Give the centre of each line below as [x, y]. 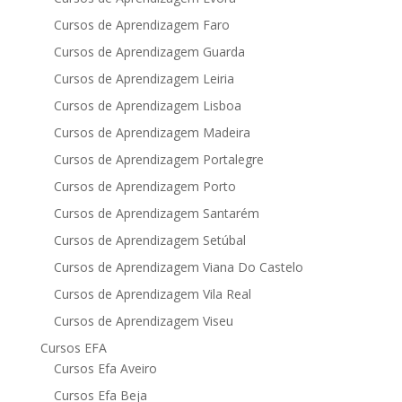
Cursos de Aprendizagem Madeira [152, 133]
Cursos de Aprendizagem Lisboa [147, 106]
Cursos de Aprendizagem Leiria [144, 79]
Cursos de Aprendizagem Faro [141, 25]
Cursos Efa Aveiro [105, 369]
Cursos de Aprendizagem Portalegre [158, 160]
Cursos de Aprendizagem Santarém [156, 214]
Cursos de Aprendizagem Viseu [143, 321]
